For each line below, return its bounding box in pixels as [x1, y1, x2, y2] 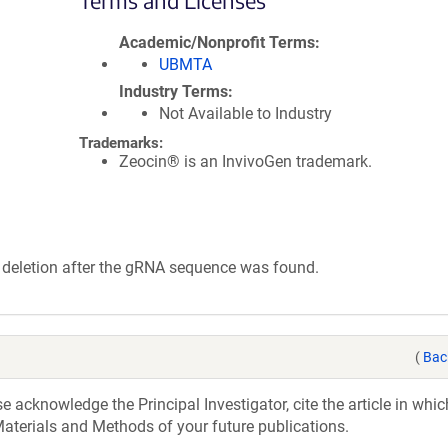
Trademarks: [79, 134, 163, 152]
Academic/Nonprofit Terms [119, 33, 315, 52]
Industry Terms [119, 82, 228, 101]
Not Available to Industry [159, 104, 332, 123]
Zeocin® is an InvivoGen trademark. [119, 152, 372, 171]
